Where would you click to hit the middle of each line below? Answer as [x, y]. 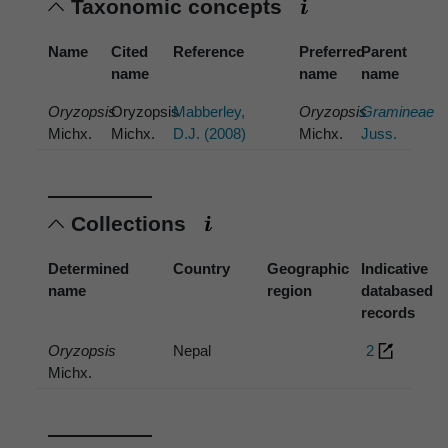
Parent [384, 51]
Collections [131, 224]
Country [202, 269]
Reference [209, 51]
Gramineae [398, 111]
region [290, 291]
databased [397, 291]
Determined [88, 269]
